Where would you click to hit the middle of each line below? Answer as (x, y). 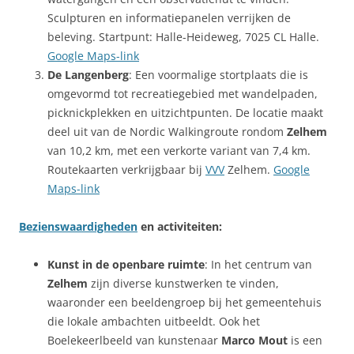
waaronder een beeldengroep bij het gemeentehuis (185, 302)
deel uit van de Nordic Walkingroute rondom (167, 131)
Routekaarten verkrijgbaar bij (126, 169)
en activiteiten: (180, 226)
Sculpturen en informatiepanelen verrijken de (169, 17)
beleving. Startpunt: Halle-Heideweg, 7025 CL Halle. (183, 36)
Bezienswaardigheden (78, 226)
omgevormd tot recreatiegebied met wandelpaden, (183, 93)
